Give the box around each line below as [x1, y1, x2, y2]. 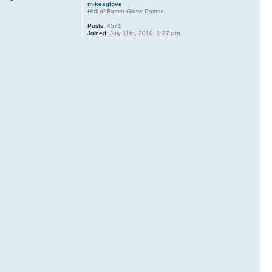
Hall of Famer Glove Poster [87, 8, 163, 15]
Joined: [87, 30, 108, 37]
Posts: [87, 22, 105, 30]
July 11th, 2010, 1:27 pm [107, 30, 180, 37]
